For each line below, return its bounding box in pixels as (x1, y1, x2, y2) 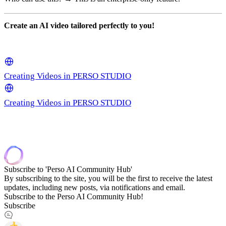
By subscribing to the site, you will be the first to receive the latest (4, 174, 212, 183)
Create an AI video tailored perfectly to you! (4, 21, 154, 30)
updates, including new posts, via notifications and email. (4, 183, 185, 192)
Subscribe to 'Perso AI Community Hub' (4, 164, 132, 174)
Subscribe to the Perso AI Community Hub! (4, 192, 143, 201)
